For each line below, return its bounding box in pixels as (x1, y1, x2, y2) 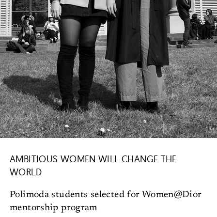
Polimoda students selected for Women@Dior (10, 190, 202, 200)
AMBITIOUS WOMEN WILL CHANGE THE (10, 153, 177, 165)
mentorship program (10, 203, 97, 213)
